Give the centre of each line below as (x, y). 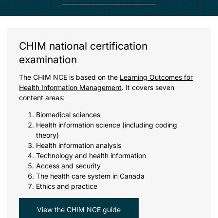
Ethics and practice (67, 186)
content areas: (42, 97)
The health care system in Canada (90, 176)
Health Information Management (70, 87)
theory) (47, 135)
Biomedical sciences (68, 114)
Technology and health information (91, 155)
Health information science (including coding (107, 125)
